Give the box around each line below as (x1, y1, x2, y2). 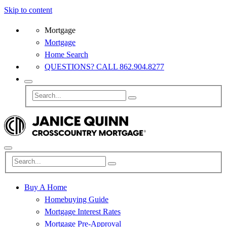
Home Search (45, 50, 88, 59)
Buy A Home (24, 183, 67, 192)
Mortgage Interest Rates (45, 207, 121, 216)
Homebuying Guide (45, 195, 108, 204)
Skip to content (4, 6, 52, 14)
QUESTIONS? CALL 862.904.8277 (45, 62, 164, 71)
